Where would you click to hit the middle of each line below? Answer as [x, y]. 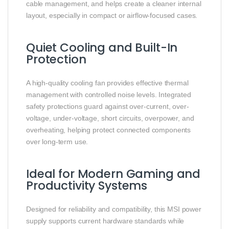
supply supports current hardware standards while [105, 221]
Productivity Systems [87, 186]
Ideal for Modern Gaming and [113, 174]
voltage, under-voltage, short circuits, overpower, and [110, 118]
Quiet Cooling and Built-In [102, 48]
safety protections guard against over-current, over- [108, 107]
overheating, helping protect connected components [109, 130]
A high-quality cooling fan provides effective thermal [107, 83]
